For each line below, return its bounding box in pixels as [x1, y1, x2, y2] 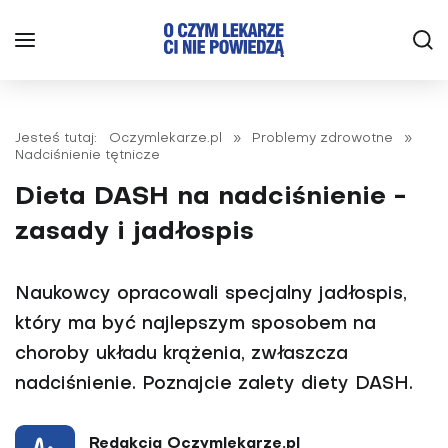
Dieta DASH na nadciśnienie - [15, 185, 406, 210]
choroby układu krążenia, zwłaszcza [15, 346, 348, 363]
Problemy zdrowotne [252, 132, 393, 145]
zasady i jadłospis [15, 220, 254, 245]
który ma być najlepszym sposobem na [15, 316, 376, 333]
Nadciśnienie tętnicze [15, 149, 160, 162]
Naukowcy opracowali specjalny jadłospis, [15, 286, 407, 303]
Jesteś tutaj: [15, 132, 105, 145]
